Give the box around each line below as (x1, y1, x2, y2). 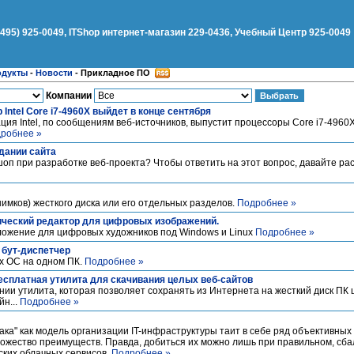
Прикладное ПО (81, 68, 150, 77)
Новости (36, 68, 73, 77)
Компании (46, 90, 92, 101)
